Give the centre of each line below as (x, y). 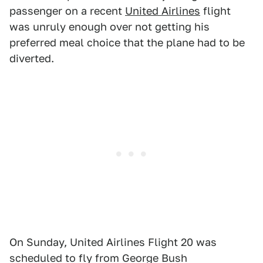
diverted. (32, 59)
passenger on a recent (67, 11)
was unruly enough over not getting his (109, 27)
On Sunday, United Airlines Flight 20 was (113, 242)
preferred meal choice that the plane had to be (127, 43)
